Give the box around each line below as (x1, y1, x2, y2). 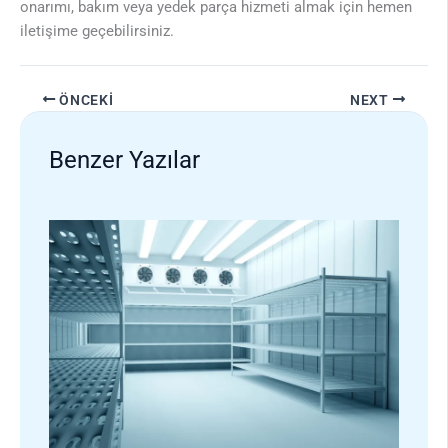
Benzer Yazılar (49, 145, 201, 174)
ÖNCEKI (55, 91, 114, 108)
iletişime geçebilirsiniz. (20, 21, 174, 40)
